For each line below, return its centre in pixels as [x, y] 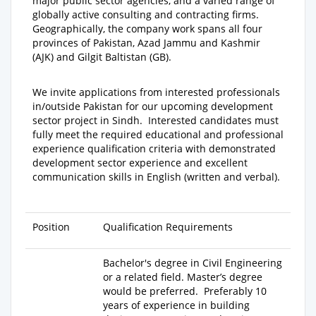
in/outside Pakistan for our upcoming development [153, 107]
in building [223, 305]
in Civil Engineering [236, 263]
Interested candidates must [213, 121]
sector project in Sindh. [90, 121]
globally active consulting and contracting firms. [146, 15]
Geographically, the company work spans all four [147, 29]
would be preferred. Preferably [179, 291]
